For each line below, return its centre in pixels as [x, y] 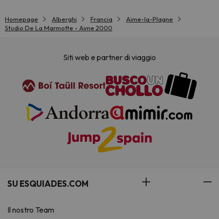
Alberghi [64, 19]
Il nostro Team [31, 210]
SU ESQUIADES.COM [48, 184]
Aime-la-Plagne [150, 19]
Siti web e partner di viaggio [109, 57]
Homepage [22, 19]
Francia [101, 19]
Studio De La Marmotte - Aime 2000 [59, 28]
